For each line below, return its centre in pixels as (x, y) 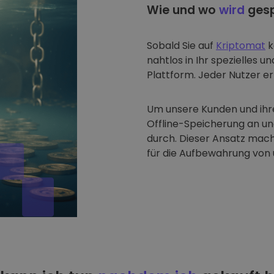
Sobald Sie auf (181, 46)
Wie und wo (183, 10)
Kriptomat (241, 46)
